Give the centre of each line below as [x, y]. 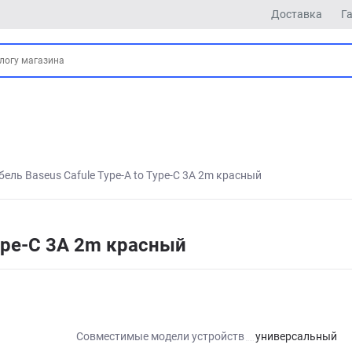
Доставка [297, 14]
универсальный [296, 336]
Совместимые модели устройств [160, 336]
